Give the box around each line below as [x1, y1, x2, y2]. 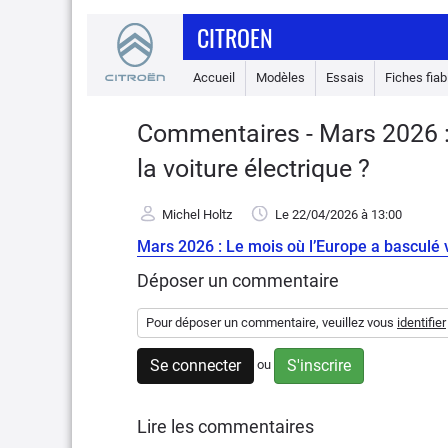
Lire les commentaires [137, 416, 314, 437]
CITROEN [197, 19, 273, 55]
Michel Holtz [162, 207, 232, 223]
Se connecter [150, 356, 241, 375]
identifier [397, 315, 446, 330]
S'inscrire [287, 356, 351, 375]
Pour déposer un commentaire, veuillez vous [146, 315, 397, 330]
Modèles [256, 70, 305, 85]
